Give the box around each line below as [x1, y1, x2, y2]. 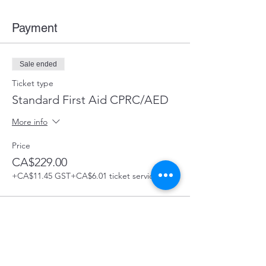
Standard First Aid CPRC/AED [12, 93, 169, 107]
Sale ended [20, 60, 57, 68]
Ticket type [12, 78, 53, 88]
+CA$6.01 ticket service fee [71, 170, 172, 181]
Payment [12, 21, 58, 35]
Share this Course [12, 249, 107, 264]
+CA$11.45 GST [12, 170, 71, 181]
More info [12, 116, 47, 128]
